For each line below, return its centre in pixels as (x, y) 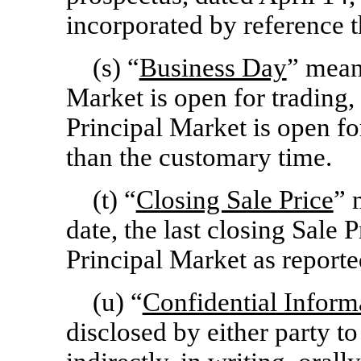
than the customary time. (199, 157)
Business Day (213, 68)
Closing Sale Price (234, 200)
